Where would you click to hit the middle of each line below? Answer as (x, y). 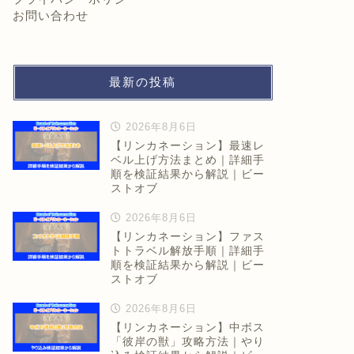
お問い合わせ (50, 15)
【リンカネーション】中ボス (187, 327)
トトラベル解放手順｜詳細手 (187, 250)
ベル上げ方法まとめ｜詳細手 (187, 160)
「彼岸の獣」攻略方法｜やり (187, 341)
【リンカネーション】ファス (187, 236)
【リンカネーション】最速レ (187, 145)
